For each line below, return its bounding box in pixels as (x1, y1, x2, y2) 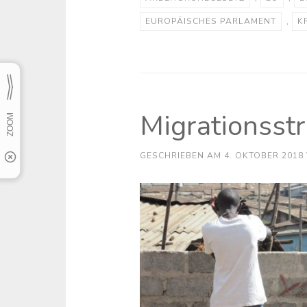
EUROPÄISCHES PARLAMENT (145, 16, 276, 27)
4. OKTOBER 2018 (223, 150, 304, 161)
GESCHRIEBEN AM (139, 150, 224, 161)
